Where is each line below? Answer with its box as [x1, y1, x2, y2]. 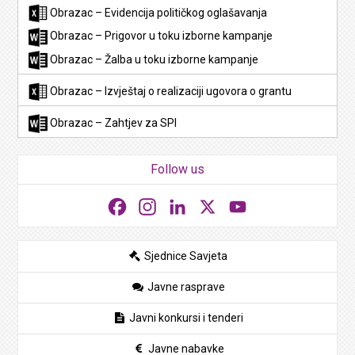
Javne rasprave [144, 281, 225, 293]
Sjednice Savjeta [142, 250, 227, 262]
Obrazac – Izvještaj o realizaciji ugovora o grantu [48, 85, 292, 97]
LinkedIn [189, 199, 237, 214]
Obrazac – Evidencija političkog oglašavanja [48, 6, 268, 19]
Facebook [129, 199, 184, 214]
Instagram [159, 199, 215, 214]
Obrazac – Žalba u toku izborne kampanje [48, 52, 259, 66]
